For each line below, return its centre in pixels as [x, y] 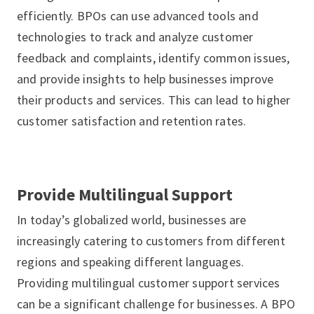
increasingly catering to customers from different [151, 241]
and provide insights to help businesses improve [145, 79]
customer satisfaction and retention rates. [132, 121]
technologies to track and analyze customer [135, 37]
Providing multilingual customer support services [149, 283]
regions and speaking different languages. [131, 262]
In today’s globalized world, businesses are [132, 220]
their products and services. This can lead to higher [154, 100]
